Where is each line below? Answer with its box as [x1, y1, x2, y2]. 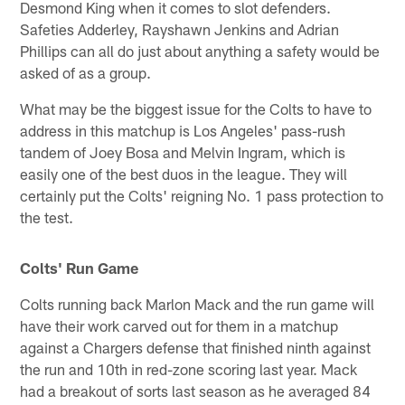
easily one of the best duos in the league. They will [20, 165, 348, 184]
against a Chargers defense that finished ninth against [20, 338, 372, 357]
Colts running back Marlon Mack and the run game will [20, 295, 375, 314]
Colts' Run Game [20, 259, 139, 278]
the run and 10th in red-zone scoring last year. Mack [20, 360, 358, 379]
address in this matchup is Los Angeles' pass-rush [20, 121, 346, 140]
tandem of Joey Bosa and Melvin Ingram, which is [20, 143, 346, 162]
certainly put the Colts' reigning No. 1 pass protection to [20, 186, 384, 205]
